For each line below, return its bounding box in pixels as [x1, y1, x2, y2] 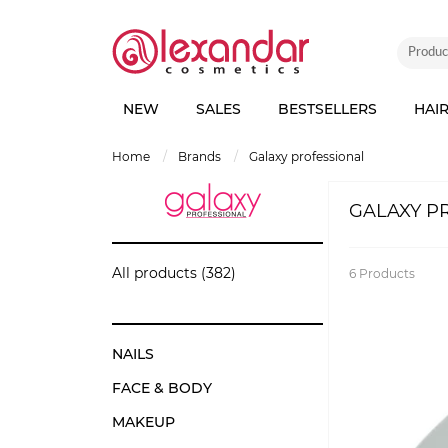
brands [187, 149, 221, 164]
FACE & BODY [112, 379, 212, 397]
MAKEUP [112, 413, 175, 431]
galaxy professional [258, 149, 364, 164]
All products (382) [112, 264, 236, 282]
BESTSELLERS [277, 100, 377, 118]
